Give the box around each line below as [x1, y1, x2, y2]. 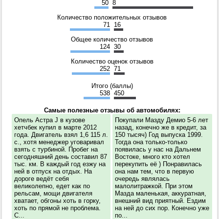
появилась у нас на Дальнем [115, 145, 201, 153]
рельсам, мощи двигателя [14, 189, 92, 197]
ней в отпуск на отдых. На [14, 167, 92, 175]
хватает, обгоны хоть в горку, [14, 197, 101, 204]
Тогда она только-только [115, 138, 187, 146]
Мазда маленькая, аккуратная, [115, 189, 206, 197]
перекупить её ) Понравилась [115, 160, 202, 168]
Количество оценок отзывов [70, 57, 153, 65]
